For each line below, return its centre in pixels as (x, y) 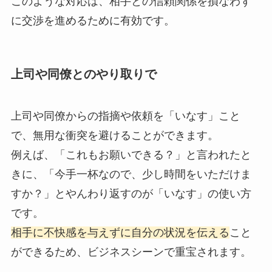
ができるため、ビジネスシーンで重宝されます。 (131, 252)
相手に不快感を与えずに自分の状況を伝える (120, 233)
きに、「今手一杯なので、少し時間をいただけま (131, 175)
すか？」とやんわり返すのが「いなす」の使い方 (131, 194)
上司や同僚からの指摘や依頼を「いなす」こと (125, 116)
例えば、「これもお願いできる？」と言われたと (131, 155)
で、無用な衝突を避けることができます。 (114, 136)
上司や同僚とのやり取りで (83, 74)
